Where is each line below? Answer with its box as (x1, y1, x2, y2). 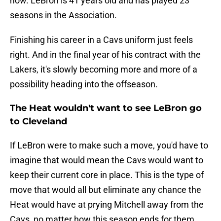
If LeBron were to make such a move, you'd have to (10, 140, 208, 151)
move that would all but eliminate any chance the (10, 184, 201, 195)
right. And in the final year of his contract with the (10, 49, 201, 60)
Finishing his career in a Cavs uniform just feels (10, 35, 193, 45)
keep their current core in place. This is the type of (10, 170, 204, 181)
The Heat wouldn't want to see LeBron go (10, 103, 202, 114)
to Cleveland (10, 116, 67, 127)
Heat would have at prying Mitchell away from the (10, 199, 204, 210)
